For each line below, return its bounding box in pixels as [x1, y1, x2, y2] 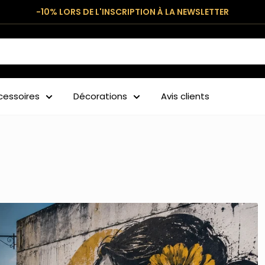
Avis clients [161, 90, 209, 102]
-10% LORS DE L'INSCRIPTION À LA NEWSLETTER [36, 6, 229, 18]
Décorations [73, 90, 127, 102]
